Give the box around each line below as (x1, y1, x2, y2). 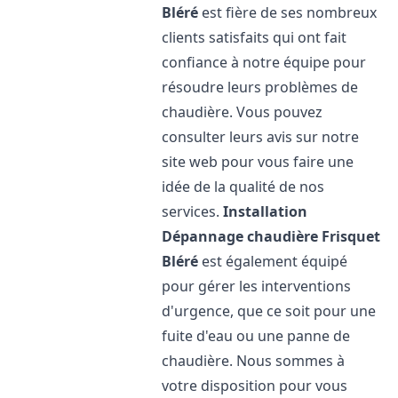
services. (162, 202, 224, 221)
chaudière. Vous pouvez (162, 102, 323, 122)
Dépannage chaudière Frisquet (162, 227, 381, 246)
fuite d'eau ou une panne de (162, 326, 351, 346)
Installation (223, 202, 308, 221)
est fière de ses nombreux (198, 3, 378, 22)
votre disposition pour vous (162, 376, 348, 395)
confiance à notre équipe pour (162, 52, 367, 72)
